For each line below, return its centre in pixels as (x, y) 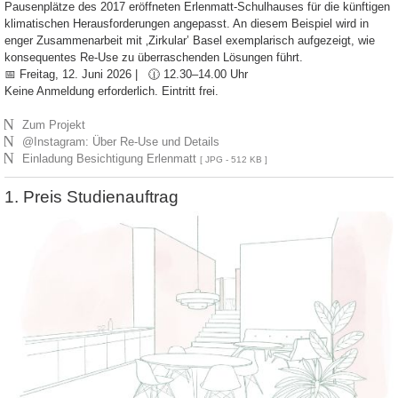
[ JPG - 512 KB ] (234, 159)
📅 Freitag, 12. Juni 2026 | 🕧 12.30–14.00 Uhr (126, 74)
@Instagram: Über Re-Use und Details (121, 141)
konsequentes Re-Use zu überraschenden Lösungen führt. (154, 57)
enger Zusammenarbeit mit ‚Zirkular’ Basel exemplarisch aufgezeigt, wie (190, 40)
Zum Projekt (54, 124)
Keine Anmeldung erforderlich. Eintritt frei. (111, 91)
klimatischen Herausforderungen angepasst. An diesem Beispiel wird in (187, 23)
